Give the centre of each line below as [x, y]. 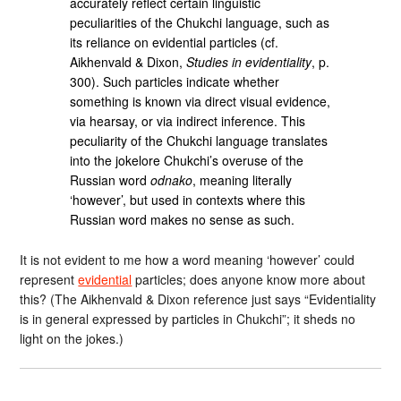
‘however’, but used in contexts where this [188, 199]
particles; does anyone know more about [249, 279]
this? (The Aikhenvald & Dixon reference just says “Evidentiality [198, 299]
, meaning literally [243, 179]
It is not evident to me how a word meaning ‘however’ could [188, 259]
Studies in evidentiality [249, 61]
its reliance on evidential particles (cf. [175, 42]
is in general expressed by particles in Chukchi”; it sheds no [188, 318]
